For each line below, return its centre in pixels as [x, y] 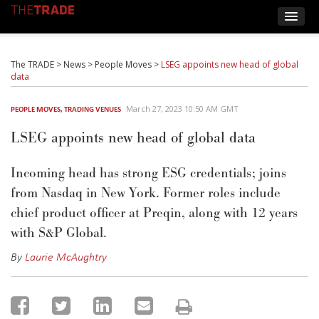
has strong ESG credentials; [179, 173]
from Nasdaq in [56, 193]
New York [129, 193]
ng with [227, 213]
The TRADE [32, 64]
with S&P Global [57, 233]
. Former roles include [218, 193]
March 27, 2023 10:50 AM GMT [182, 109]
